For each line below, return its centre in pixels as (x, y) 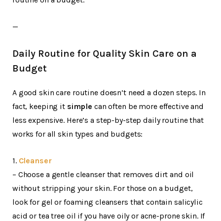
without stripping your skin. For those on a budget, (103, 188)
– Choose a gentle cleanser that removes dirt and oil (103, 174)
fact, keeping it (40, 106)
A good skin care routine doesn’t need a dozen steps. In (109, 92)
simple (80, 106)
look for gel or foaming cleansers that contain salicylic (108, 202)
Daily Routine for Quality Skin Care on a (105, 53)
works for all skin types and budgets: (78, 134)
